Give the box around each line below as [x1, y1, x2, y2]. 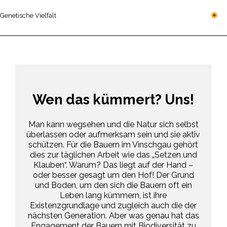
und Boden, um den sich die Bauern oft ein [34, 180, 192, 191]
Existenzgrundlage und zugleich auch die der [30, 201, 197, 211]
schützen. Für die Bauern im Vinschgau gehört [28, 140, 199, 150]
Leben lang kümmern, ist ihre [60, 191, 167, 201]
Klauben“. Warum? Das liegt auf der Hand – [33, 160, 194, 170]
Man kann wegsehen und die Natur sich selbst [28, 120, 199, 130]
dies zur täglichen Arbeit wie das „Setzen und [29, 150, 197, 160]
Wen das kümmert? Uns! [32, 92, 195, 108]
